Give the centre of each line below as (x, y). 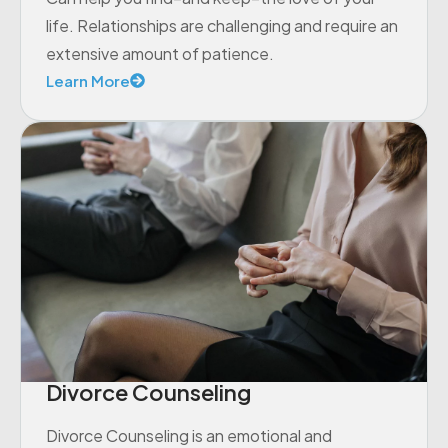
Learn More (88, 80)
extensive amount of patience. (160, 54)
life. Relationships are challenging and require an (222, 26)
